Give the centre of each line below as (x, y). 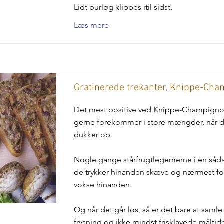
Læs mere (91, 25)
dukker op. (93, 135)
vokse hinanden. (103, 185)
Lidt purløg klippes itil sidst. (123, 7)
